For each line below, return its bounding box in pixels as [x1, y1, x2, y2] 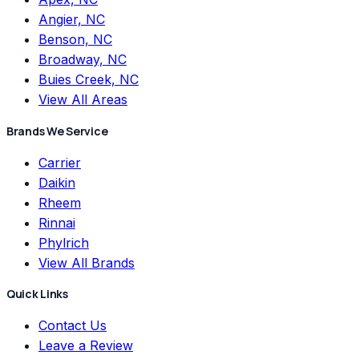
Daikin [38, 174, 75, 191]
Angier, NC [38, 11, 105, 28]
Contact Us [38, 317, 107, 333]
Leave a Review [38, 337, 133, 353]
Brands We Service [6, 123, 108, 139]
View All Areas [38, 91, 127, 108]
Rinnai [38, 214, 75, 231]
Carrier [38, 154, 81, 171]
